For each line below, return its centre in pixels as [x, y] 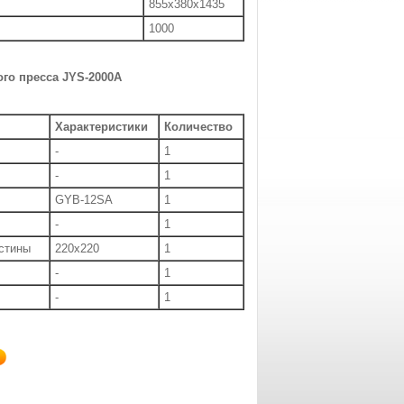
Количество [198, 126]
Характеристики [101, 126]
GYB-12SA [84, 199]
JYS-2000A [92, 78]
